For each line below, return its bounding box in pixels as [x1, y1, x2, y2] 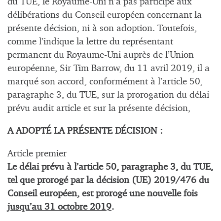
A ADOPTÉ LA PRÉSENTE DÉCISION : [7, 126, 163, 136]
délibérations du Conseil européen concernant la [7, 10, 202, 20]
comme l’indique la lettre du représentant [7, 37, 173, 46]
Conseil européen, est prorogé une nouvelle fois [7, 189, 198, 199]
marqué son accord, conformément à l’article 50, [7, 76, 203, 86]
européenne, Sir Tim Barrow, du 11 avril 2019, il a [7, 63, 210, 73]
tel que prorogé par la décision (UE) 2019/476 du [7, 176, 209, 185]
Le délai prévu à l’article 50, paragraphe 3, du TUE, [7, 162, 213, 172]
